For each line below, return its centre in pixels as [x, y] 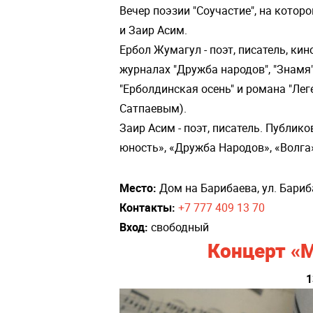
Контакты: [147, 207]
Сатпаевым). [154, 108]
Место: [138, 188]
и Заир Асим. [155, 30]
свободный [179, 227]
